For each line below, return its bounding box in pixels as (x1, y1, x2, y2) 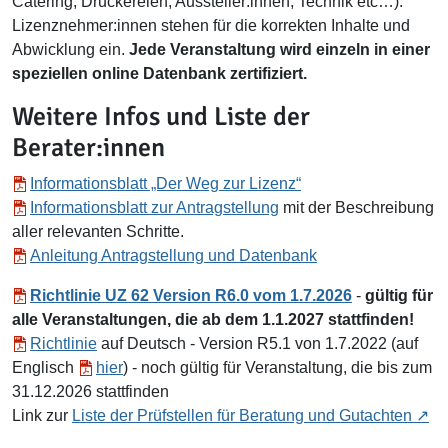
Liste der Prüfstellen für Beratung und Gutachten (72, 407, 412, 424)
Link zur (12, 407, 72, 424)
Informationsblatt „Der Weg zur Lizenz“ (30, 175, 301, 192)
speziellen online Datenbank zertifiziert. (12, 65, 307, 82)
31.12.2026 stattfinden (12, 383, 169, 400)
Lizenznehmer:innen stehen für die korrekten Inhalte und (12, 17, 410, 34)
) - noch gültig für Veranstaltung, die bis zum (123, 359, 432, 376)
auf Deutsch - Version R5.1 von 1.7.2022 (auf (97, 335, 418, 352)
